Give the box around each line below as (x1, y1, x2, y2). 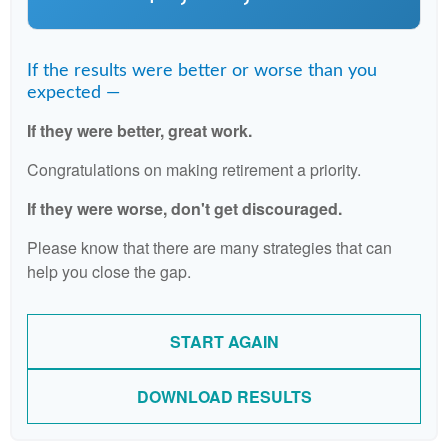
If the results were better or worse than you (27, 62, 377, 80)
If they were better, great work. (27, 119, 252, 142)
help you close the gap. (27, 260, 191, 283)
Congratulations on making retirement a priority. (27, 158, 361, 181)
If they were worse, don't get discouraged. (27, 197, 342, 220)
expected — (27, 84, 120, 102)
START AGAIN (169, 330, 279, 353)
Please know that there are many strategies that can (27, 236, 392, 259)
